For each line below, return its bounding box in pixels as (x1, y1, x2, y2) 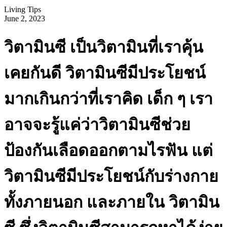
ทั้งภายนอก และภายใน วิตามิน (4, 193, 219, 212)
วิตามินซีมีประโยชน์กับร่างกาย (4, 167, 218, 186)
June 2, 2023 (4, 14, 45, 23)
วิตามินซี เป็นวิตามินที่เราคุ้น (4, 38, 203, 57)
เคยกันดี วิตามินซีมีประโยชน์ (4, 64, 206, 83)
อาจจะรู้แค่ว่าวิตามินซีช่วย (4, 116, 191, 134)
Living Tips (4, 5, 41, 14)
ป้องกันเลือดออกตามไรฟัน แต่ (4, 141, 213, 160)
